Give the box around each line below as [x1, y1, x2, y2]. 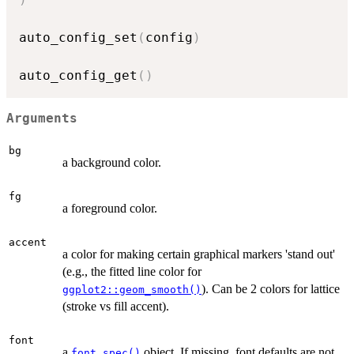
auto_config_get [19, 68, 137, 84]
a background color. [62, 156, 161, 170]
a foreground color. [62, 201, 157, 216]
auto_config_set [19, 30, 137, 46]
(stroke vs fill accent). [62, 299, 169, 314]
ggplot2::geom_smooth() [62, 284, 201, 296]
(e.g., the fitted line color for [62, 265, 201, 279]
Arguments [6, 111, 77, 126]
